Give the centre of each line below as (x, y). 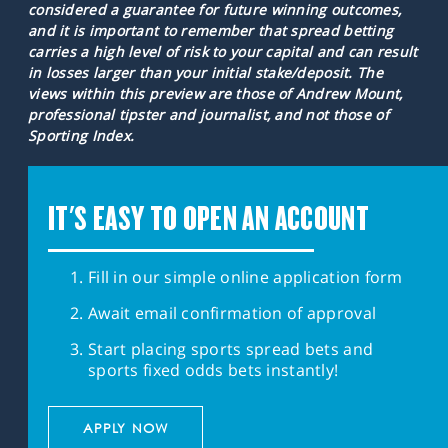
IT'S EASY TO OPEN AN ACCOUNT (209, 218)
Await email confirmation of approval (232, 312)
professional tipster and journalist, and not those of (208, 114)
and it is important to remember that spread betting (211, 30)
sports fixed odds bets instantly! (213, 369)
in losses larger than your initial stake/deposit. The (205, 72)
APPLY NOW (125, 427)
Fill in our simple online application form (245, 276)
